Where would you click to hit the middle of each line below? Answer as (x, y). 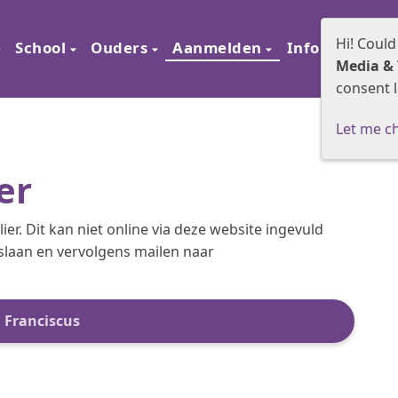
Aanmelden (219, 48)
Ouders (121, 48)
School (43, 48)
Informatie (331, 48)
